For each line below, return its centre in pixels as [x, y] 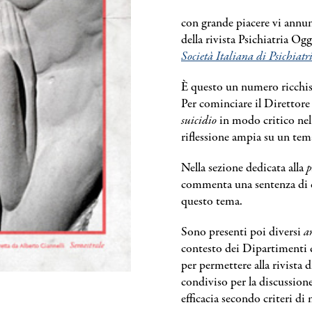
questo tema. [212, 202]
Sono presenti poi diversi [242, 232]
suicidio [199, 121]
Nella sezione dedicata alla [244, 168]
